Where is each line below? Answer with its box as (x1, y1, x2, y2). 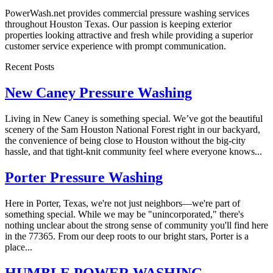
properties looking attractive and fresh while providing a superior (5, 30, 253, 41)
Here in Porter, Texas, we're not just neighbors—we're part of (5, 198, 240, 209)
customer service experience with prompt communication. (5, 41, 226, 52)
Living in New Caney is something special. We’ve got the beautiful (5, 113, 263, 124)
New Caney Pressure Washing (5, 85, 192, 101)
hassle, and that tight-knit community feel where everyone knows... (5, 146, 262, 157)
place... (5, 242, 32, 253)
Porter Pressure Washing (5, 169, 163, 186)
